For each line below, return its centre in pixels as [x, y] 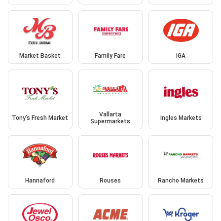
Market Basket [40, 55]
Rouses [110, 180]
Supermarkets [110, 122]
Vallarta [110, 115]
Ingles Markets [181, 118]
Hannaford [40, 180]
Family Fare [110, 55]
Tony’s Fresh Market [40, 118]
